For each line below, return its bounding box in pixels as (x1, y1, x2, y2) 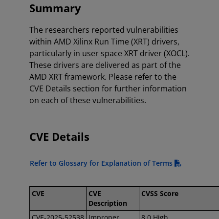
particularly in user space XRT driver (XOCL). (29, 48, 190, 59)
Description (88, 198, 127, 208)
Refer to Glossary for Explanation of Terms (30, 158, 173, 168)
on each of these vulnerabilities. (29, 95, 146, 106)
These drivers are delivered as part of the (29, 60, 181, 70)
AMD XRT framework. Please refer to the (29, 71, 176, 82)
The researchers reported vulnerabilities (29, 24, 178, 35)
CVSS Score (141, 189, 178, 198)
